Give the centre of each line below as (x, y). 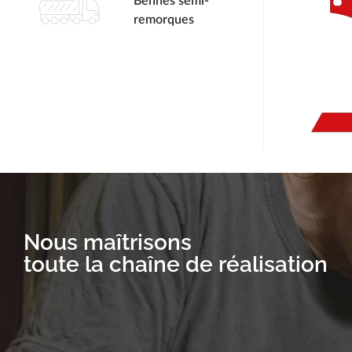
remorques (164, 19)
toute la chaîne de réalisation (176, 264)
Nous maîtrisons (108, 242)
